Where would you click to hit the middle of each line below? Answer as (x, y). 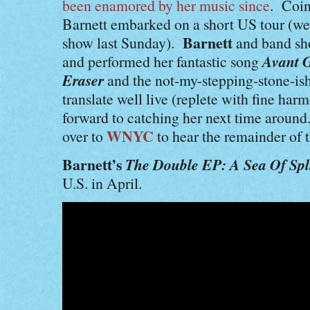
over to (84, 136)
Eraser (83, 80)
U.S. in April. (102, 183)
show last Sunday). (122, 43)
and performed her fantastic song (162, 61)
